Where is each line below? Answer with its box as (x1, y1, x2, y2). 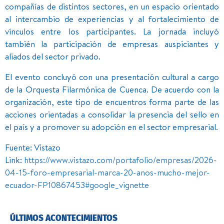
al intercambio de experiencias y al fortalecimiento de (5, 12, 219, 24)
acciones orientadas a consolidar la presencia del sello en (5, 108, 219, 120)
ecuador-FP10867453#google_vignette (5, 178, 149, 190)
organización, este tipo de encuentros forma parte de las (5, 95, 219, 107)
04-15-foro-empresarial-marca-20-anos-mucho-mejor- (5, 166, 210, 178)
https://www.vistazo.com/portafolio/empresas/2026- (24, 153, 217, 165)
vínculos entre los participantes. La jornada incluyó (5, 25, 219, 37)
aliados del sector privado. (5, 50, 100, 62)
